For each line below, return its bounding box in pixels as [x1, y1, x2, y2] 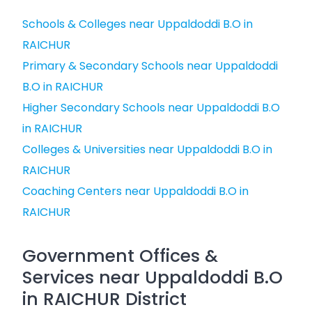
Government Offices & [22, 244, 218, 268]
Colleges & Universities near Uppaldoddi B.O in [22, 141, 272, 157]
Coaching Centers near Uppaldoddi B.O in [22, 183, 249, 199]
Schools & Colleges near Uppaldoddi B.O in [22, 16, 253, 32]
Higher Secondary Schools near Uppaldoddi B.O [22, 100, 280, 116]
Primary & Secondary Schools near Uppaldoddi [22, 58, 278, 74]
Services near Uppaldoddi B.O [22, 265, 283, 290]
